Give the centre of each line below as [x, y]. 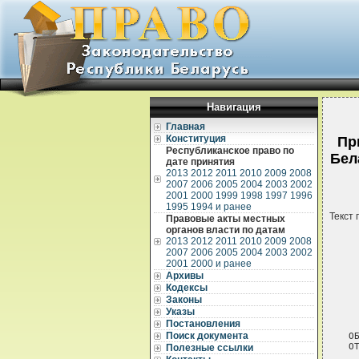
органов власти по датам [226, 230]
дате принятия [200, 162]
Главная [186, 127]
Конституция [196, 139]
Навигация [234, 107]
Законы [184, 300]
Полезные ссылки [210, 348]
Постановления [203, 324]
